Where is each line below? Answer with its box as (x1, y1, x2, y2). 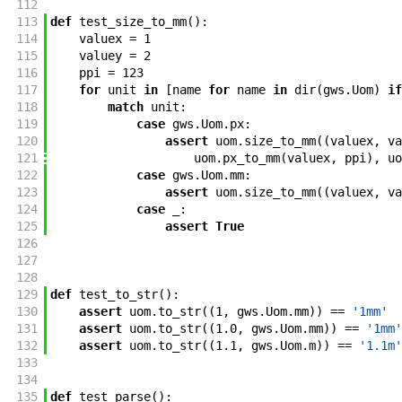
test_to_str (78, 287, 158, 302)
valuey (78, 48, 122, 64)
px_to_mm (222, 151, 280, 166)
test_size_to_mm (78, 14, 187, 30)
